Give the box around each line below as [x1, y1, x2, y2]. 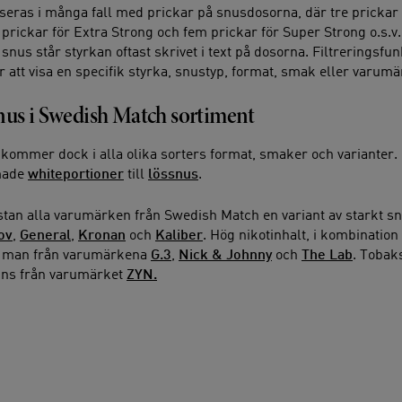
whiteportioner [28, 167, 124, 182]
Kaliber [155, 228, 203, 243]
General [20, 228, 71, 243]
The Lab [301, 248, 353, 263]
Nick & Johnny [179, 248, 272, 263]
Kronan [78, 228, 126, 243]
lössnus [148, 167, 198, 182]
